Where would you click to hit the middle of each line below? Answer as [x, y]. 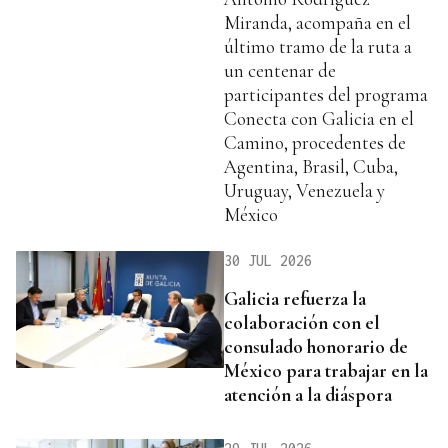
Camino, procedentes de [315, 143]
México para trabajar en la [326, 370]
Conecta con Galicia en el [319, 119]
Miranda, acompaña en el [317, 23]
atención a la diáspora [308, 394]
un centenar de [280, 71]
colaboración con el [302, 322]
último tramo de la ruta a [318, 47]
